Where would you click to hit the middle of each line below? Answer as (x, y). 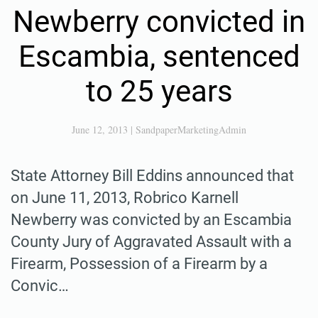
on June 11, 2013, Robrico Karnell (125, 197)
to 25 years (159, 91)
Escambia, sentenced (159, 56)
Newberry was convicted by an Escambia (151, 219)
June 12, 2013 (100, 129)
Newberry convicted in (159, 21)
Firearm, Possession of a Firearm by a (139, 263)
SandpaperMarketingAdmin (191, 129)
